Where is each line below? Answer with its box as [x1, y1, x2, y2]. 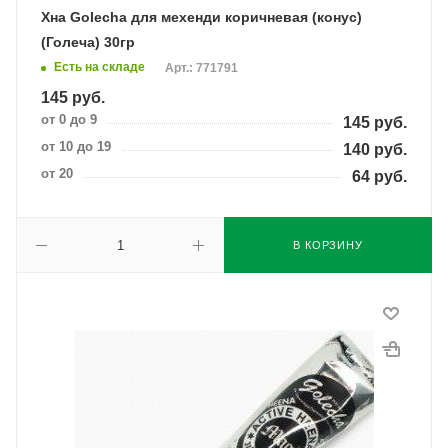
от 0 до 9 [41, 112, 97, 127]
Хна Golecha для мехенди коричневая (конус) [41, 9, 362, 25]
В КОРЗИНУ [293, 239, 363, 251]
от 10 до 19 [41, 139, 111, 154]
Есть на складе [54, 60, 145, 75]
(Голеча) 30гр [41, 34, 135, 50]
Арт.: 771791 [165, 61, 238, 76]
